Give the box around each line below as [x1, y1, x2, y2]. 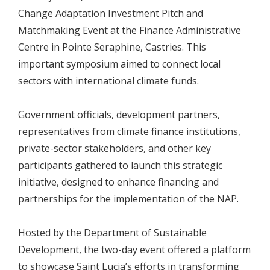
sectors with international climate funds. [18, 74, 199, 88]
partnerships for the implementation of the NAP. [18, 192, 239, 206]
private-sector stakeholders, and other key [18, 142, 211, 155]
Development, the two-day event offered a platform [18, 243, 251, 257]
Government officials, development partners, [18, 108, 220, 122]
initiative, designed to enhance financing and [18, 175, 219, 189]
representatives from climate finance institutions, [18, 125, 240, 139]
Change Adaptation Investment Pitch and [18, 7, 203, 20]
